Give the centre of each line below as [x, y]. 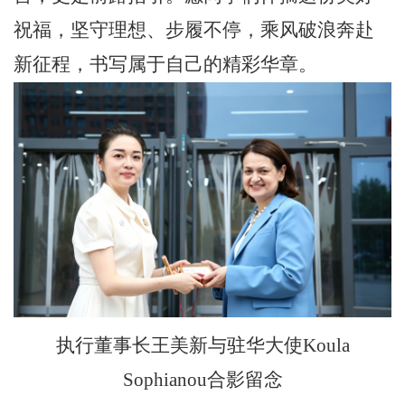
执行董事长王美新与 [141, 346]
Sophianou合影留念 [202, 380]
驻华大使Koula [288, 346]
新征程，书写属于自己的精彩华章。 [165, 65]
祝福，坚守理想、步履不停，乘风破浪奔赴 [194, 30]
